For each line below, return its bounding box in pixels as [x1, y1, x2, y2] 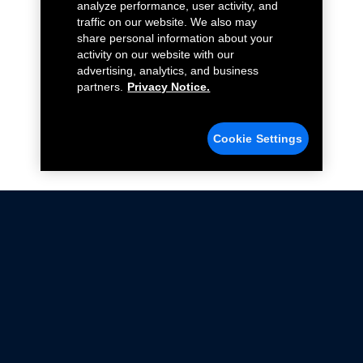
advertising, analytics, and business [77, 64, 259, 77]
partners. [77, 80, 124, 93]
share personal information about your [77, 32, 274, 45]
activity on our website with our [77, 48, 235, 61]
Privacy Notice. [127, 80, 211, 93]
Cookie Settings [212, 132, 303, 145]
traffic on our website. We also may [77, 15, 258, 28]
